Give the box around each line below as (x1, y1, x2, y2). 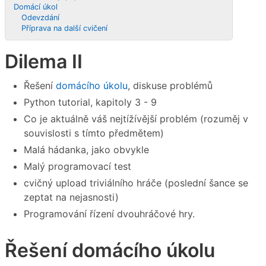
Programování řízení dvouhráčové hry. (24, 207, 195, 220)
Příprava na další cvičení (21, 23, 108, 33)
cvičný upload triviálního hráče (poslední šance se (24, 176, 248, 189)
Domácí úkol (14, 2, 58, 12)
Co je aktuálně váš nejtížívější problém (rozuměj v (24, 112, 248, 125)
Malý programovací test (24, 160, 131, 172)
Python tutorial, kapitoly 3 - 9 (24, 96, 157, 108)
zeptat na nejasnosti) (24, 191, 119, 203)
